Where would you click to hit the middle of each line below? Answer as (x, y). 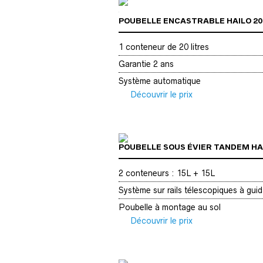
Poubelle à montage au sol (170, 208)
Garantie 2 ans (146, 64)
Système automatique (160, 81)
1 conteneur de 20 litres (164, 47)
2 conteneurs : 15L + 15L (167, 173)
